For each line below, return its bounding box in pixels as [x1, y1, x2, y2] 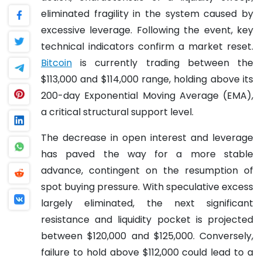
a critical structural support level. [41, 105, 194, 119]
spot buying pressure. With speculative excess [41, 180, 253, 194]
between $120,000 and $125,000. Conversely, [41, 229, 253, 243]
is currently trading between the [72, 56, 253, 70]
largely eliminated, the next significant [41, 196, 253, 210]
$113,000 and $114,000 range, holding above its [41, 72, 253, 86]
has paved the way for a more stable [41, 147, 253, 161]
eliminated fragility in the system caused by [41, 6, 253, 20]
